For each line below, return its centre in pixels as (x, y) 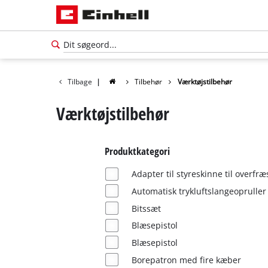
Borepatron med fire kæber (186, 260)
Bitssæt (146, 208)
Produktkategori (137, 151)
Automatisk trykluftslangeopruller (199, 191)
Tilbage (80, 81)
